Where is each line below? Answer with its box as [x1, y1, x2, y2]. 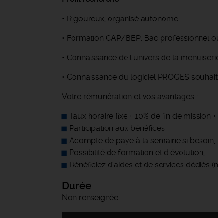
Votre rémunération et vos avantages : [62, 92, 198, 101]
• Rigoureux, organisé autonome [62, 14, 178, 23]
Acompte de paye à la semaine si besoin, [69, 136, 215, 145]
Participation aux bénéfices [69, 124, 165, 133]
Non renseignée [62, 193, 118, 202]
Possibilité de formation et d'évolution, [69, 148, 205, 157]
